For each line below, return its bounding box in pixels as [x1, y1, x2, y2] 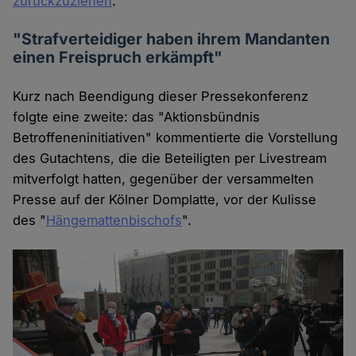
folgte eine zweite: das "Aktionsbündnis [13, 109, 261, 126]
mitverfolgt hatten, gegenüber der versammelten [13, 171, 315, 188]
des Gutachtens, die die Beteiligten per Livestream [13, 150, 327, 167]
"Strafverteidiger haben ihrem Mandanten [13, 29, 331, 49]
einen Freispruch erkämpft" [13, 48, 223, 68]
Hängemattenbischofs [46, 212, 183, 229]
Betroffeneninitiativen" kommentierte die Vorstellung [13, 130, 339, 146]
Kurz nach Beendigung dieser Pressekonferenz [13, 88, 309, 105]
